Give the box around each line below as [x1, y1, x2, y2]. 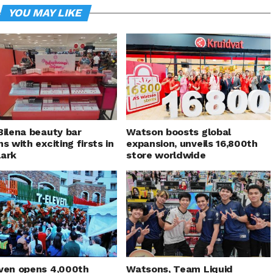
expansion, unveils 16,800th [126, 138, 258, 150]
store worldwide [126, 149, 206, 161]
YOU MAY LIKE [7, 7, 83, 19]
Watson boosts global [126, 126, 231, 138]
